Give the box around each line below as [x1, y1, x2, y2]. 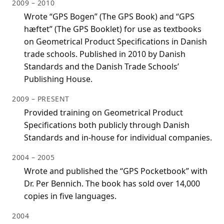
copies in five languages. [24, 190, 116, 202]
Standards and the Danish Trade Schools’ [24, 61, 179, 72]
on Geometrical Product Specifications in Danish [24, 36, 207, 47]
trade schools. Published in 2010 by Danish [24, 48, 185, 60]
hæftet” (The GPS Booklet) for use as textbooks [24, 23, 201, 35]
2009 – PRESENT [12, 94, 69, 104]
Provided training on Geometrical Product [24, 107, 183, 118]
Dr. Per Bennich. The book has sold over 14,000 [24, 178, 200, 189]
